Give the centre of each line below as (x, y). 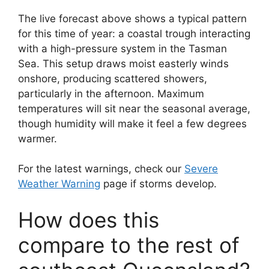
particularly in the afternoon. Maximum (111, 93)
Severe (201, 169)
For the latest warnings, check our (101, 169)
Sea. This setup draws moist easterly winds (123, 63)
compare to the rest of (129, 245)
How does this (89, 219)
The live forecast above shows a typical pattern (132, 18)
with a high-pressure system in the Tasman (122, 48)
